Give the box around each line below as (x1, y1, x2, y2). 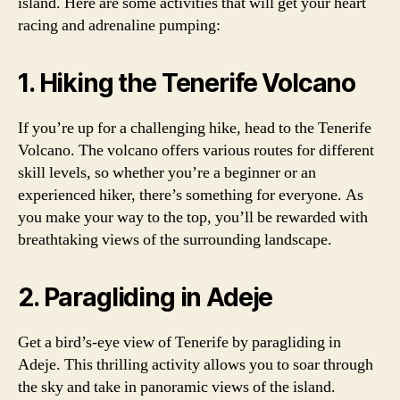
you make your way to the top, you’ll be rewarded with (18, 206, 368, 228)
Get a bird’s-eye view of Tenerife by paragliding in (18, 331, 341, 353)
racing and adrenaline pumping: (18, 14, 221, 36)
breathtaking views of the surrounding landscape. (18, 229, 332, 250)
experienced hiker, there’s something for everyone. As (18, 184, 363, 205)
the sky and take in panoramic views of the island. (18, 376, 336, 397)
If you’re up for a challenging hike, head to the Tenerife (18, 117, 371, 138)
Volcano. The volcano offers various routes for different (18, 139, 374, 161)
